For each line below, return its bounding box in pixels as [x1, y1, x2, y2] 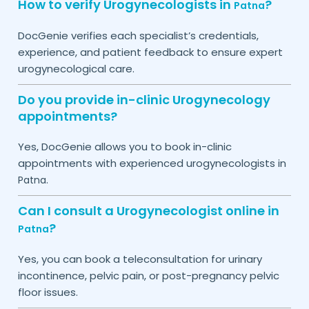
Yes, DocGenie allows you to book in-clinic [17, 139, 232, 154]
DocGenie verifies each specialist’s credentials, [17, 28, 259, 43]
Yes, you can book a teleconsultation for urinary [17, 251, 262, 266]
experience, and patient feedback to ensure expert [17, 44, 283, 59]
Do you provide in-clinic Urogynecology [17, 90, 270, 108]
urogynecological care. [17, 61, 134, 76]
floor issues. [17, 284, 78, 299]
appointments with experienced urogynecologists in [17, 155, 286, 170]
